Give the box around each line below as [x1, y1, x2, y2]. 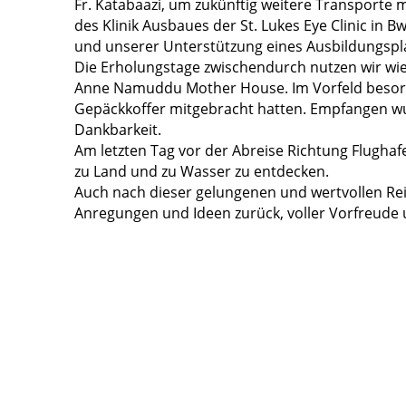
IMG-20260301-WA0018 [74, 275, 221, 291]
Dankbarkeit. [74, 120, 161, 140]
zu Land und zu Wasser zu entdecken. [74, 161, 329, 182]
